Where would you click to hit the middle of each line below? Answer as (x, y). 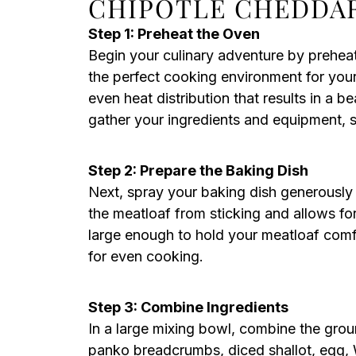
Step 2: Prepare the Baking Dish (198, 170)
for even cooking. (146, 256)
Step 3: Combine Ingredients (188, 307)
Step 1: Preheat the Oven (174, 34)
